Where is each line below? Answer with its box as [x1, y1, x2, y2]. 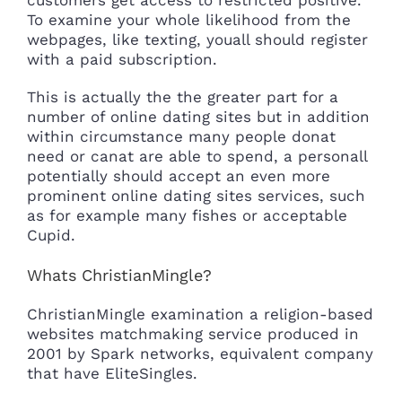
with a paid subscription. [27, 49, 217, 68]
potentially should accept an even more [27, 166, 330, 185]
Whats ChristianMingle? [27, 265, 212, 284]
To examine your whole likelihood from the [27, 10, 351, 29]
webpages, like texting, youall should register [27, 30, 368, 48]
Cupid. [27, 225, 75, 244]
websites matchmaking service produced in [27, 325, 359, 344]
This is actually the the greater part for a [27, 87, 338, 106]
